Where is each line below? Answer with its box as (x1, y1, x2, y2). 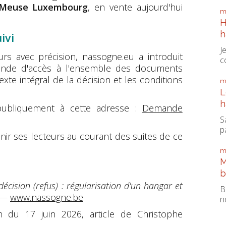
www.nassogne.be (10, 191, 83, 204)
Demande (142, 102, 183, 115)
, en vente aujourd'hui (88, 1, 183, 14)
